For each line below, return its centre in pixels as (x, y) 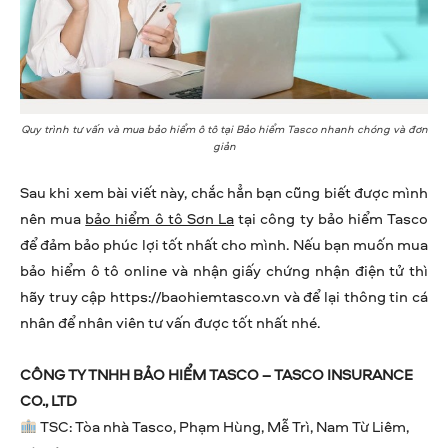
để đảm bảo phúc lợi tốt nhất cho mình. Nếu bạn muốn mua (224, 244)
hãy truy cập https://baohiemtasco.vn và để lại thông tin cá (224, 296)
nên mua (53, 218)
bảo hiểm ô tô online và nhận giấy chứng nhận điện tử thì (224, 270)
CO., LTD (48, 400)
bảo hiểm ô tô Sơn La (160, 218)
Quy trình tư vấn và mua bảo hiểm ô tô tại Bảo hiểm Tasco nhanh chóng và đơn (224, 128)
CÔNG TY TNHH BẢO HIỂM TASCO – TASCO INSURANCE (216, 374)
